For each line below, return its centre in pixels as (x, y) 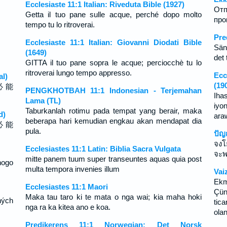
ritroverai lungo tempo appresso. (78, 73)
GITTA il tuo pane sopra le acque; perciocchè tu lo (113, 63)
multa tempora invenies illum (72, 169)
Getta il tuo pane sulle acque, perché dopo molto (113, 14)
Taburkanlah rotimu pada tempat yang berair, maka (113, 111)
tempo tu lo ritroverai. (60, 25)
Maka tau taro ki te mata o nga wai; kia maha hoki (113, 197)
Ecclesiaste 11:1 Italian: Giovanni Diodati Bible (113, 42)
